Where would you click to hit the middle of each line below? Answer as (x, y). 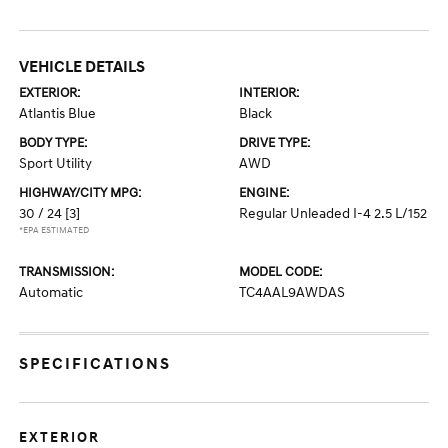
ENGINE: (264, 193)
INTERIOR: (269, 93)
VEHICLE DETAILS (82, 67)
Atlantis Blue (58, 113)
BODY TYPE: (53, 143)
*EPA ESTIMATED (54, 230)
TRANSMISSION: (67, 272)
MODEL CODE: (280, 272)
